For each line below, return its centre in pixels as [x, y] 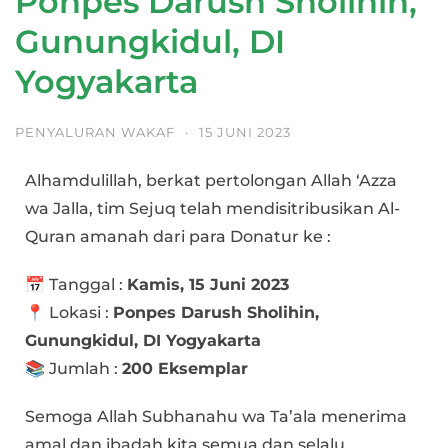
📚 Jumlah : [73, 368]
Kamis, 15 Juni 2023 [208, 284]
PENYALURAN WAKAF [95, 131]
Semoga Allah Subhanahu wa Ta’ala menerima [216, 416]
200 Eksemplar [185, 368]
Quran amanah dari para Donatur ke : [178, 236]
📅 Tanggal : [76, 284]
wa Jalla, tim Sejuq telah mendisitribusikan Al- [212, 208]
